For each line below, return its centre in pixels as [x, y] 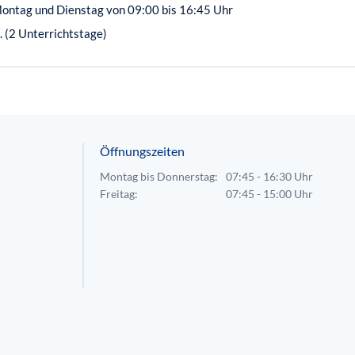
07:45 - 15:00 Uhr [269, 194]
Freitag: [119, 194]
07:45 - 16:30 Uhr [269, 176]
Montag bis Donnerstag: [159, 176]
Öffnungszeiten [142, 151]
